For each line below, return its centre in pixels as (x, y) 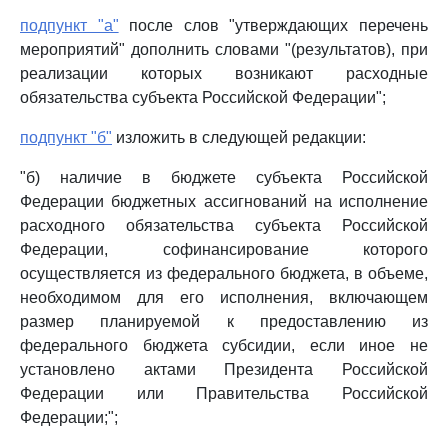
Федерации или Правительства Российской (224, 393)
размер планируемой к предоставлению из (224, 321)
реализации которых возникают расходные (224, 73)
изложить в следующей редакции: (239, 137)
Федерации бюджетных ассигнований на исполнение (224, 201)
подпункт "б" (66, 137)
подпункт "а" (69, 25)
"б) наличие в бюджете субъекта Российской (224, 177)
